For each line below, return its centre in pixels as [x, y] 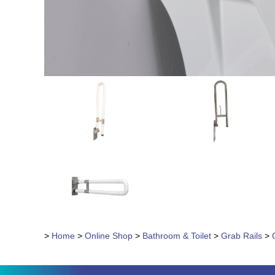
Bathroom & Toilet [177, 236]
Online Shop [109, 236]
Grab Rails [242, 236]
